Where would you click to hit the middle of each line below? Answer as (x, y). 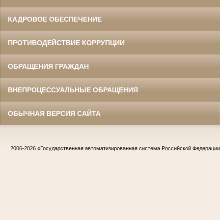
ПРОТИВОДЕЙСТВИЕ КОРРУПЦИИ (66, 43)
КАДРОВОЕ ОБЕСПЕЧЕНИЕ (55, 19)
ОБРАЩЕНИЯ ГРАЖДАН (48, 67)
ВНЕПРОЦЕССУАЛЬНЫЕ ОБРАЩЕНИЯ (73, 90)
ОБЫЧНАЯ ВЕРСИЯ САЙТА (54, 114)
